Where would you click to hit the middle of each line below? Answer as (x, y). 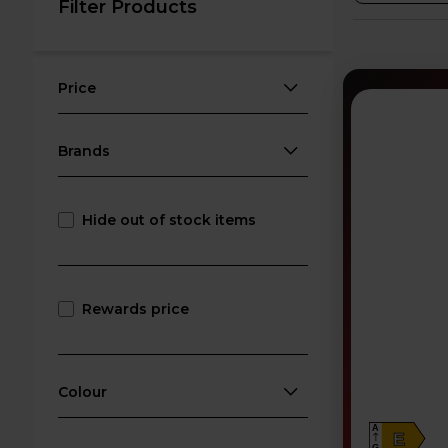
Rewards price (136, 309)
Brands (84, 151)
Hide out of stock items (169, 220)
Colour (83, 392)
